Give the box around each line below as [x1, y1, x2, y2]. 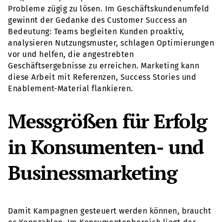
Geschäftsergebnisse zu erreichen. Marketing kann [8, 60, 199, 70]
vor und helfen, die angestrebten [8, 49, 134, 59]
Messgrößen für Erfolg [8, 108, 207, 134]
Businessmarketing [8, 159, 177, 186]
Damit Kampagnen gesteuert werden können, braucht [8, 206, 211, 216]
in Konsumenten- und [8, 133, 204, 160]
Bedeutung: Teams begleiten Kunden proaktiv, [8, 26, 184, 36]
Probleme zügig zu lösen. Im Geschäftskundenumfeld [8, 3, 210, 13]
